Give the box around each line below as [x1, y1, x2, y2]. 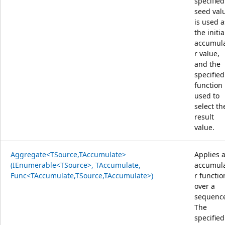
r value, [194, 48, 219, 58]
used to [194, 90, 219, 100]
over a [194, 181, 215, 191]
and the [194, 59, 220, 69]
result [194, 111, 214, 122]
